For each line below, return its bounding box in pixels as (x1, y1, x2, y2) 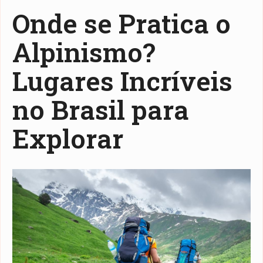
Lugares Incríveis (12, 63, 232, 99)
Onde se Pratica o (12, 6, 231, 41)
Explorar (12, 121, 123, 156)
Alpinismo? (12, 35, 155, 70)
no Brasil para (12, 92, 189, 127)
